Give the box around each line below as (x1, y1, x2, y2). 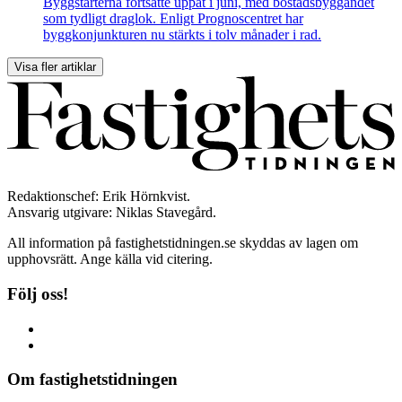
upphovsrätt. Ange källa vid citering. (7, 251, 213, 267)
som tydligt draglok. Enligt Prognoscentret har (43, 10, 303, 26)
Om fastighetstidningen (7, 370, 178, 389)
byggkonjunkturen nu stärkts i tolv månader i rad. (43, 26, 321, 42)
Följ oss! (7, 284, 68, 303)
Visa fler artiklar (14, 59, 96, 74)
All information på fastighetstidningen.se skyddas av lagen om (7, 235, 358, 251)
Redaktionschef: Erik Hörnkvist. (7, 188, 190, 205)
